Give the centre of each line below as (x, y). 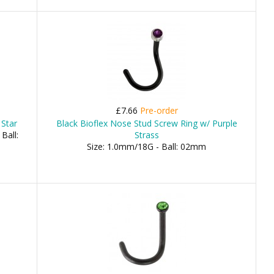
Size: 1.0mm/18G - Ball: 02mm (147, 146)
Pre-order (159, 110)
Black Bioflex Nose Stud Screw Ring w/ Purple (146, 123)
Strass (146, 135)
